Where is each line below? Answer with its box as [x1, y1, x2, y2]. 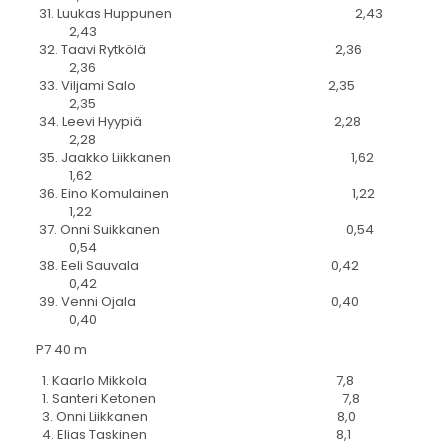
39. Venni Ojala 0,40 [35, 291, 359, 311]
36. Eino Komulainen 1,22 [35, 183, 375, 203]
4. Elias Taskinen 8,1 [35, 425, 351, 445]
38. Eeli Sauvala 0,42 [35, 255, 359, 275]
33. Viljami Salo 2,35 [35, 75, 355, 95]
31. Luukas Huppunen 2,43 [35, 3, 383, 23]
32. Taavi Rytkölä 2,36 [35, 39, 362, 59]
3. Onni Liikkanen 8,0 [35, 407, 356, 427]
